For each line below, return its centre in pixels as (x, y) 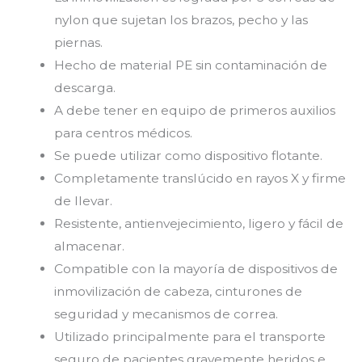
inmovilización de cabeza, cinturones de (178, 291)
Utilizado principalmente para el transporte (189, 336)
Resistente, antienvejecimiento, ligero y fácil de (198, 223)
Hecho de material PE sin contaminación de (190, 65)
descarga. (84, 87)
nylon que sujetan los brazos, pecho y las (181, 19)
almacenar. (89, 246)
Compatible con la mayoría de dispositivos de (196, 268)
